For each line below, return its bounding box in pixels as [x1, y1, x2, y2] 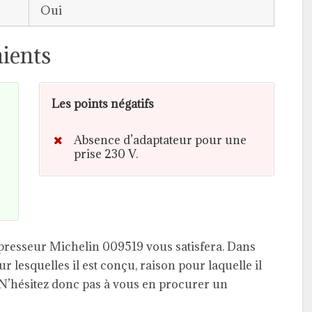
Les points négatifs [51, 95, 154, 111]
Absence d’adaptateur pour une [73, 132, 247, 148]
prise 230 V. [73, 146, 138, 162]
